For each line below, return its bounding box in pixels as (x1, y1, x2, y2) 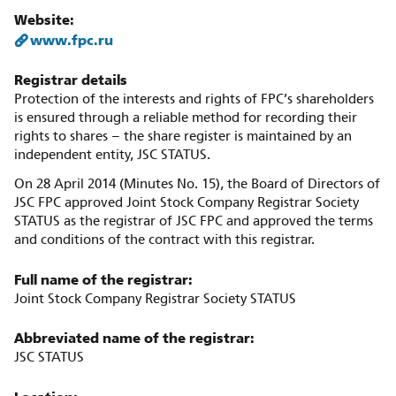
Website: (14, 11, 74, 27)
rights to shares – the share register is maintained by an (14, 131, 352, 143)
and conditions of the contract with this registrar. (14, 234, 315, 247)
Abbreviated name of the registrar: (14, 331, 255, 346)
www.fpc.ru (30, 32, 113, 48)
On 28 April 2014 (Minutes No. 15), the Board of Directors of (14, 179, 380, 191)
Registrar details (14, 72, 127, 88)
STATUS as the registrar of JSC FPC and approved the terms (14, 216, 373, 228)
